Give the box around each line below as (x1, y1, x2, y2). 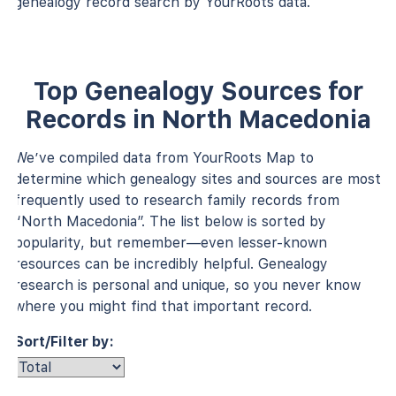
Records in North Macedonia (25, 103, 371, 134)
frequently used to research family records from (14, 191, 339, 209)
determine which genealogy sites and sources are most (14, 170, 381, 187)
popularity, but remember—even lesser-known (14, 233, 327, 251)
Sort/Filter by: (14, 332, 114, 350)
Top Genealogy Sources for (33, 75, 363, 106)
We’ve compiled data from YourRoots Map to (14, 148, 314, 166)
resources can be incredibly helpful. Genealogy (14, 255, 328, 272)
